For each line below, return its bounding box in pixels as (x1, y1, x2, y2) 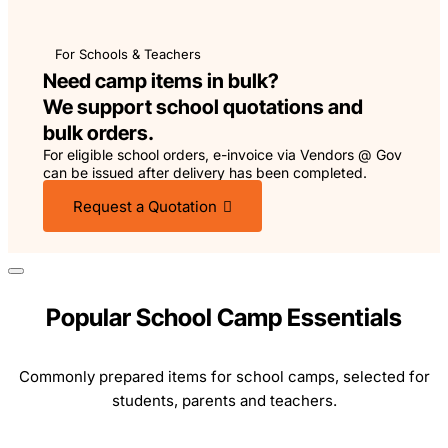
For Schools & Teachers (54, 45, 201, 62)
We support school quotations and (42, 94, 363, 119)
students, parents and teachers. (111, 391, 337, 411)
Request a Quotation (72, 196, 217, 216)
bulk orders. (42, 120, 154, 145)
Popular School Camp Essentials (46, 303, 402, 333)
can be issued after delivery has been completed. (42, 163, 367, 181)
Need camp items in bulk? (42, 68, 279, 93)
